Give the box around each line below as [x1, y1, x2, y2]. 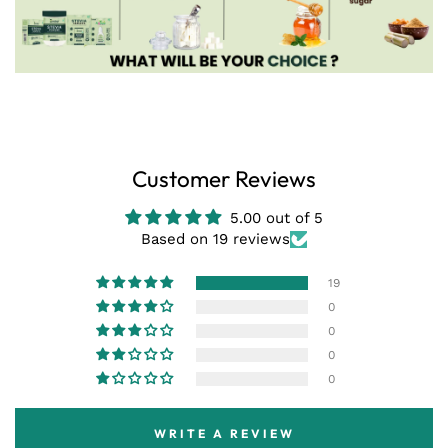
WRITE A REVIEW [153, 425, 295, 441]
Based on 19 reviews [141, 230, 290, 249]
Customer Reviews [132, 164, 316, 194]
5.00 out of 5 [230, 209, 323, 228]
